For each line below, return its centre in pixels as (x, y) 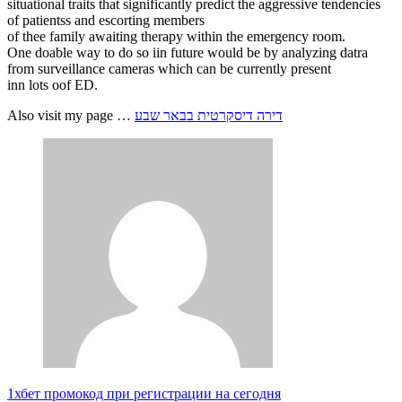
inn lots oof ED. (52, 85)
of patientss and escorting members (106, 21)
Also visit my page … (71, 116)
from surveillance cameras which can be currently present (169, 69)
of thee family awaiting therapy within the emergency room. (176, 37)
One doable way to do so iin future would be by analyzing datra (188, 53)
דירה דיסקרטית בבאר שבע (209, 116)
